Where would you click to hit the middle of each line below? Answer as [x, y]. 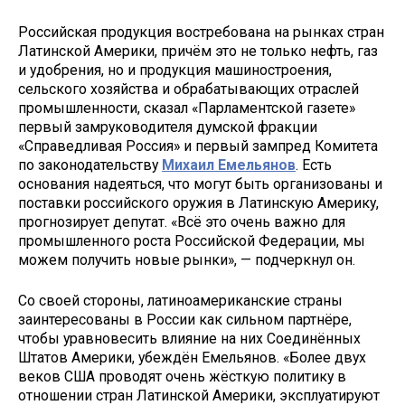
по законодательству [90, 165]
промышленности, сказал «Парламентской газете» [187, 108]
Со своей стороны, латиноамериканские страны [180, 301]
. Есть [314, 165]
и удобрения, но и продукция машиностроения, [175, 71]
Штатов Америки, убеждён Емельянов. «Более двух [192, 358]
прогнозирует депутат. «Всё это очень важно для [182, 222]
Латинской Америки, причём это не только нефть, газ [198, 52]
